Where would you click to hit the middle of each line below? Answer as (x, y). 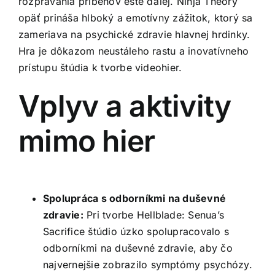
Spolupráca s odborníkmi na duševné (135, 199)
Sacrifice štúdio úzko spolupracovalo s (136, 232)
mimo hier (87, 141)
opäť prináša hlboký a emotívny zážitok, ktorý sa (136, 17)
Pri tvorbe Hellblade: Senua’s (154, 215)
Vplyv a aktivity (125, 106)
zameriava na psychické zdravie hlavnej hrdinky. (134, 34)
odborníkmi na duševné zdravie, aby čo (138, 248)
